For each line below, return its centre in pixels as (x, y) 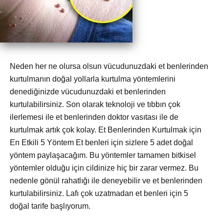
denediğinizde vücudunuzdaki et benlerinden (88, 92)
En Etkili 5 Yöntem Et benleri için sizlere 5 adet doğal (101, 143)
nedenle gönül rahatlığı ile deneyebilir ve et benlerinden (106, 181)
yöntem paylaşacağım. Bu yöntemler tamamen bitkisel (103, 155)
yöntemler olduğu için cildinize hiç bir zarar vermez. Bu (104, 168)
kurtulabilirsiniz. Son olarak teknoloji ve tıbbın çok (95, 105)
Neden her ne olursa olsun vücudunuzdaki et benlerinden (109, 66)
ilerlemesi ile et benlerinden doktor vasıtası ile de (94, 117)
